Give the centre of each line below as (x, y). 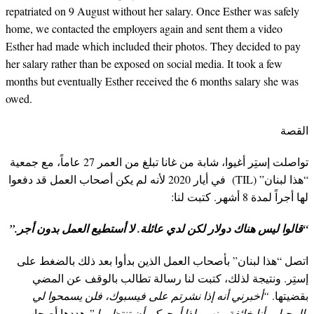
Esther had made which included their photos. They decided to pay (153, 46)
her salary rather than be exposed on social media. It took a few (144, 64)
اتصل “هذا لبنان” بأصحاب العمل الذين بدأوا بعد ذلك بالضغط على (163, 261)
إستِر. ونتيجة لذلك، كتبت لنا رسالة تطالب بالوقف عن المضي (170, 278)
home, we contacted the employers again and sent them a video (144, 29)
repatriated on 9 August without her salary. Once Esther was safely (152, 11)
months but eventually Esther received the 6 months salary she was (152, 81)
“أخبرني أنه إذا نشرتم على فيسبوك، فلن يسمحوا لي (151, 296)
